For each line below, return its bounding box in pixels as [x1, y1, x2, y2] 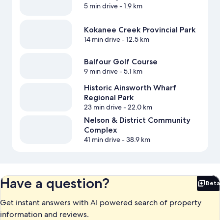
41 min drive [83, 135, 120, 144]
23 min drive [83, 103, 122, 112]
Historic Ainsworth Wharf [83, 83, 176, 93]
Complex [83, 125, 117, 135]
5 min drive [83, 1, 118, 10]
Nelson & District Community [83, 115, 191, 125]
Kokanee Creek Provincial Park [83, 25, 195, 34]
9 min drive [83, 66, 118, 76]
